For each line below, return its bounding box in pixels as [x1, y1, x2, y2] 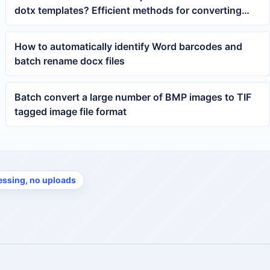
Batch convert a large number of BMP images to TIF [14, 90, 252, 103]
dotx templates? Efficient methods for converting [14, 4, 242, 16]
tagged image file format [14, 105, 127, 118]
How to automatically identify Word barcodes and [14, 40, 243, 52]
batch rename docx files [14, 54, 125, 67]
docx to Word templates [14, 18, 125, 31]
